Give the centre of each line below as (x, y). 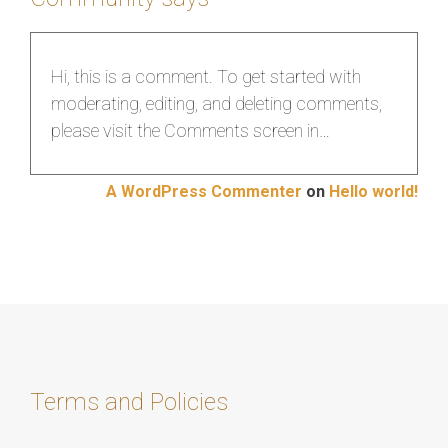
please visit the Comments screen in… (190, 130)
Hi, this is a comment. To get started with (206, 76)
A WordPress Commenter (204, 191)
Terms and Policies (129, 401)
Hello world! (373, 191)
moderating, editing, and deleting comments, (216, 103)
